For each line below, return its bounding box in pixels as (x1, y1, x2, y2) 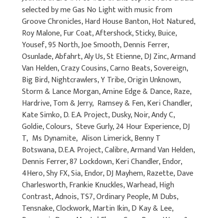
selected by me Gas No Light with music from (22, 3, 172, 17)
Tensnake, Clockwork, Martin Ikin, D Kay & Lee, (22, 201, 173, 215)
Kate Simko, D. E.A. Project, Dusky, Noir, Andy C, (22, 108, 175, 122)
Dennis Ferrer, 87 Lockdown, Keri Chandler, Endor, (22, 155, 182, 168)
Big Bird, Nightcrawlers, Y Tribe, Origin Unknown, (22, 73, 181, 87)
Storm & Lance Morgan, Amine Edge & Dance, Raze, (22, 85, 191, 98)
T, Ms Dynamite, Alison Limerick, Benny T (22, 131, 161, 145)
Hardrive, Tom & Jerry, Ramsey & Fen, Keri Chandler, (22, 96, 192, 110)
